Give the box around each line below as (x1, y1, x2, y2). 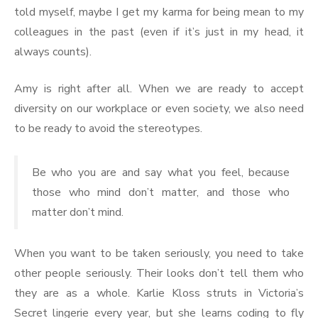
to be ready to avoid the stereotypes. (14, 121, 202, 137)
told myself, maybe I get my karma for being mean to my (14, 4, 304, 21)
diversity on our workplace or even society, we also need (14, 101, 304, 117)
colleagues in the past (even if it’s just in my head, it (14, 24, 304, 40)
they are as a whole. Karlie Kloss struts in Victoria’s (14, 285, 304, 302)
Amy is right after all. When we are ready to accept (14, 81, 304, 97)
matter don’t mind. (32, 204, 124, 221)
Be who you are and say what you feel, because (32, 165, 290, 181)
